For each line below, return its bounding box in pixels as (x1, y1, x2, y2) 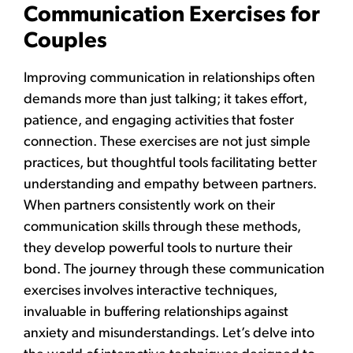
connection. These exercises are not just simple (24, 135, 310, 150)
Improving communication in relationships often (24, 71, 315, 87)
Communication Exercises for (24, 5, 320, 28)
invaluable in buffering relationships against (24, 305, 288, 321)
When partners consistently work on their (24, 199, 275, 214)
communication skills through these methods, (24, 220, 301, 236)
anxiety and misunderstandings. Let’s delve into (24, 326, 314, 342)
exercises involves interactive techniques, (24, 284, 277, 299)
